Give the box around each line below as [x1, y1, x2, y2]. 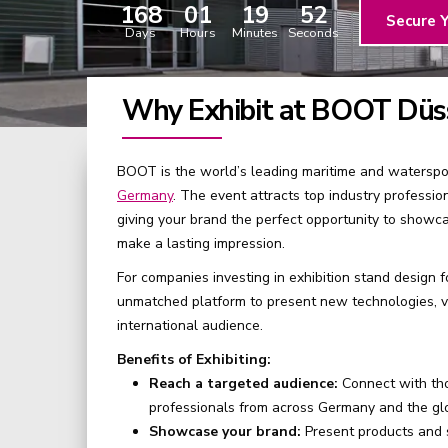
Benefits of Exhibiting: [117, 350, 271, 369]
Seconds [288, 24, 339, 42]
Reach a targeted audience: [149, 374, 338, 393]
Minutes [231, 24, 278, 42]
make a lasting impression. [117, 234, 285, 253]
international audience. [117, 316, 263, 335]
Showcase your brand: [149, 422, 301, 441]
